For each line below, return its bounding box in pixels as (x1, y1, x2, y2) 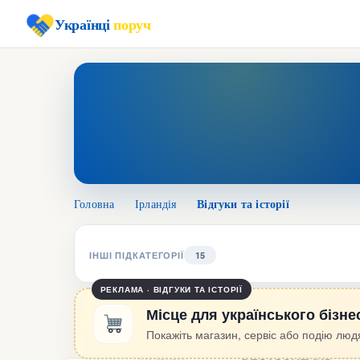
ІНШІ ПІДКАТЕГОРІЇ (89, 248, 184, 261)
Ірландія (135, 196, 177, 211)
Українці (55, 13, 114, 35)
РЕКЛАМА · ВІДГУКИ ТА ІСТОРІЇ (100, 283, 243, 295)
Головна (74, 196, 115, 211)
